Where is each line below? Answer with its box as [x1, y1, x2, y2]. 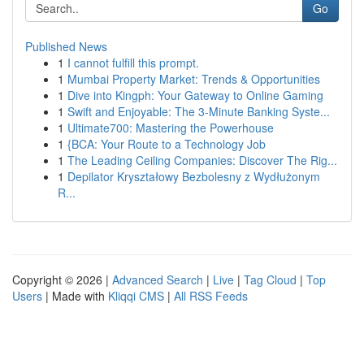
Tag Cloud [244, 271, 297, 288]
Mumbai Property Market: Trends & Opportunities [67, 71, 320, 87]
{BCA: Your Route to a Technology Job [67, 136, 266, 152]
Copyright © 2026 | [12, 271, 112, 288]
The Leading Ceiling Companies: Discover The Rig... [67, 152, 337, 168]
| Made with [42, 288, 108, 304]
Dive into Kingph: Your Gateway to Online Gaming [67, 87, 323, 103]
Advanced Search [112, 271, 203, 288]
